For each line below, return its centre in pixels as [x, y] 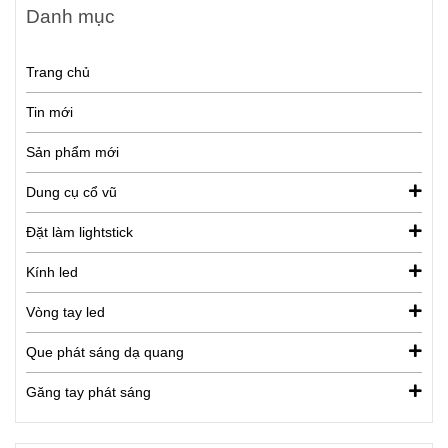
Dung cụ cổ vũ [71, 191]
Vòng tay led [65, 311]
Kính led [52, 271]
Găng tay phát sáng [88, 391]
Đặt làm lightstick [79, 231]
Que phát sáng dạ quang [105, 351]
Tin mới [49, 111]
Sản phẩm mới [72, 151]
